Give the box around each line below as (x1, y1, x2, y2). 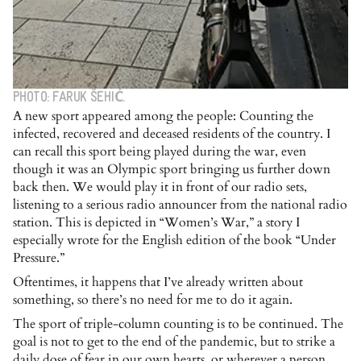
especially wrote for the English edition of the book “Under (13, 230, 336, 249)
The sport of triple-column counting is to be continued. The (13, 314, 343, 333)
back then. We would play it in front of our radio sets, (13, 177, 307, 196)
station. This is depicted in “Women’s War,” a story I (13, 213, 300, 231)
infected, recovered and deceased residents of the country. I (13, 124, 330, 143)
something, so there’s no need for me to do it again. (13, 290, 293, 309)
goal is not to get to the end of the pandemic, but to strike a (13, 332, 335, 351)
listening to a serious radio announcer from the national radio (13, 195, 347, 214)
